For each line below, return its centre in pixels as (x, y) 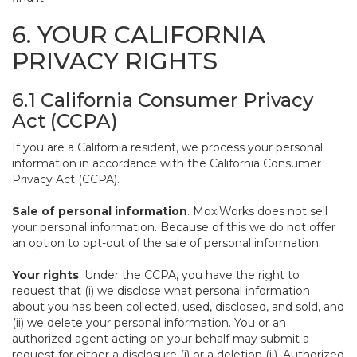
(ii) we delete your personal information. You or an (149, 323)
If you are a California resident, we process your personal (167, 147)
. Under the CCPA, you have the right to (189, 275)
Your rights (45, 275)
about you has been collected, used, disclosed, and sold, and (178, 307)
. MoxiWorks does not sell (257, 211)
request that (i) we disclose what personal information (161, 291)
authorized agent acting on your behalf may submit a (161, 339)
